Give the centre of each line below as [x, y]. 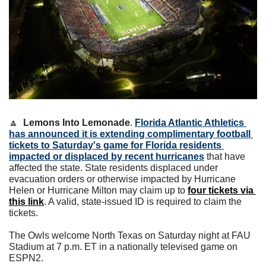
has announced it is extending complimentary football [130, 134]
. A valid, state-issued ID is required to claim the [143, 202]
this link [26, 202]
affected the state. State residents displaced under [113, 168]
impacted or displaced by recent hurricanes [107, 157]
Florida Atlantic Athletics [189, 123]
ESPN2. [26, 258]
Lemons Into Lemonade [77, 123]
